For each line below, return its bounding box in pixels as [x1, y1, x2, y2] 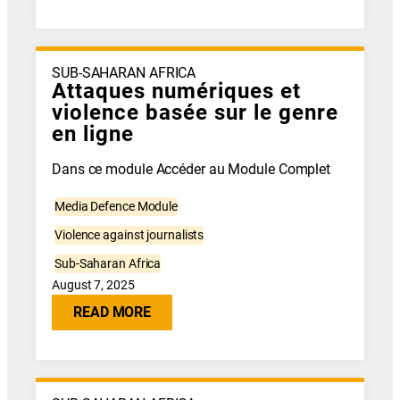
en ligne [52, 121, 135, 146]
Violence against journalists [54, 228, 204, 243]
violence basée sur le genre [52, 99, 339, 125]
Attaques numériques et [52, 78, 302, 104]
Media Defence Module [54, 199, 179, 214]
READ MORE [73, 304, 152, 321]
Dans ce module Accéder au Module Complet [52, 161, 331, 178]
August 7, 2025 [52, 278, 135, 293]
